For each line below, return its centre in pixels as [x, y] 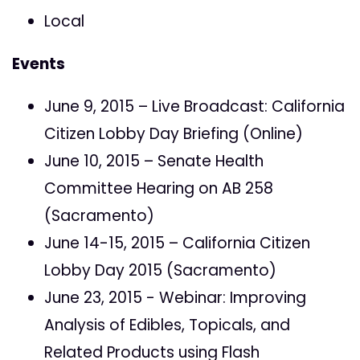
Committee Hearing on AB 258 [159, 189]
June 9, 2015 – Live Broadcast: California [194, 107]
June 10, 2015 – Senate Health [154, 162]
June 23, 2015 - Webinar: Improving [175, 298]
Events [39, 64]
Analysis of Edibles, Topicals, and [167, 325]
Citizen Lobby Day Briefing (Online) [174, 134]
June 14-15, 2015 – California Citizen [177, 243]
